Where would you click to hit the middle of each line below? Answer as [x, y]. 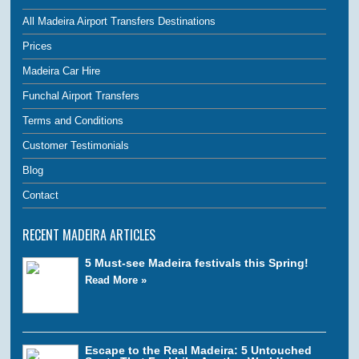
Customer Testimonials [76, 145]
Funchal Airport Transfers [81, 95]
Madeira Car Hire [62, 71]
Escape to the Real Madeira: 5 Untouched [199, 350]
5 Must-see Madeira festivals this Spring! [197, 262]
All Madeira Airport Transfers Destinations [119, 21]
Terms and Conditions [73, 120]
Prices [38, 46]
